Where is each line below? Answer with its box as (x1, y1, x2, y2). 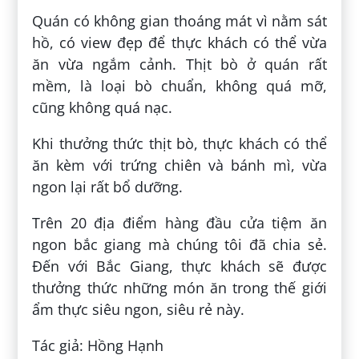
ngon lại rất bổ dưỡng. (32, 176, 184, 196)
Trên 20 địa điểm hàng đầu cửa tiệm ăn (32, 212, 327, 232)
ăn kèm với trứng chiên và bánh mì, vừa (32, 155, 327, 175)
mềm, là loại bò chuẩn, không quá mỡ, (32, 75, 327, 95)
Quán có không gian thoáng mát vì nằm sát (32, 10, 327, 30)
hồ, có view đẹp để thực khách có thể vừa (32, 32, 327, 52)
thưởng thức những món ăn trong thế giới (32, 277, 327, 297)
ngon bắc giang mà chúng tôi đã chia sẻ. (32, 234, 327, 254)
